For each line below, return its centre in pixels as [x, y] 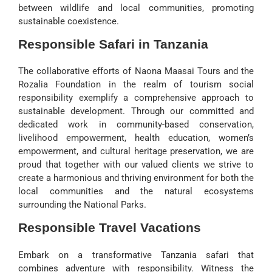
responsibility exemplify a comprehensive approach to [136, 98]
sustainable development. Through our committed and [136, 111]
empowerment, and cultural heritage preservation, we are [136, 151]
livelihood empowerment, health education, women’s [136, 138]
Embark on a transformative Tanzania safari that [136, 255]
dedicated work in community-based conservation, [136, 125]
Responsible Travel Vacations [110, 228]
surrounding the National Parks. [82, 205]
